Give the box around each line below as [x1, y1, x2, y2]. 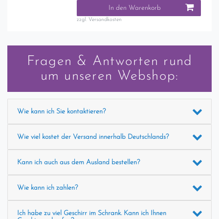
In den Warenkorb [109, 4, 161, 12]
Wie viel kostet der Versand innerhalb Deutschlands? [17, 133, 169, 141]
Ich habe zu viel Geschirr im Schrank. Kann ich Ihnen [17, 209, 166, 217]
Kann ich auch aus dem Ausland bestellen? [17, 158, 140, 166]
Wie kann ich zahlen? [17, 184, 78, 192]
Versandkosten [88, 17, 122, 22]
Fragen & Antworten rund [26, 54, 193, 68]
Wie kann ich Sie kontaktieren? [17, 108, 106, 115]
